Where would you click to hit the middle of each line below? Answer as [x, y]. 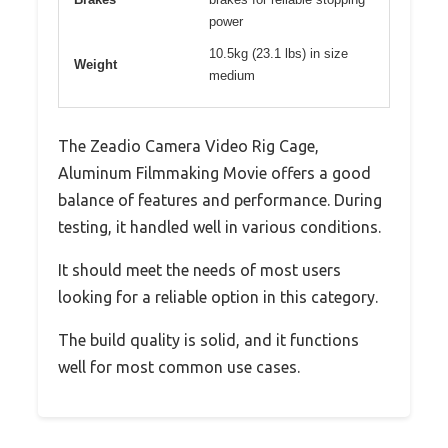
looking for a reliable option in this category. [218, 296]
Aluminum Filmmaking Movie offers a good [214, 172]
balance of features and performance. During [220, 199]
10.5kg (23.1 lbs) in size [278, 53]
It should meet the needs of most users [199, 269]
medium [232, 75]
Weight [95, 64]
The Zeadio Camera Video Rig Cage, [188, 145]
